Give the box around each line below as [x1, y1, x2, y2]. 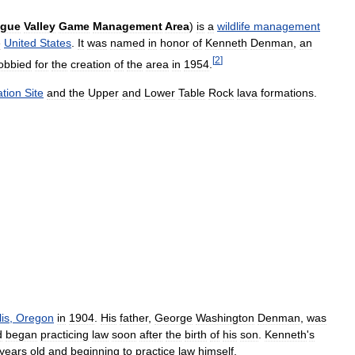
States [40, 36, 71, 49]
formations [261, 86, 314, 99]
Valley [24, 20, 55, 32]
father [120, 311, 148, 324]
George [155, 311, 193, 324]
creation [71, 57, 111, 71]
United [4, 36, 36, 49]
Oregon [16, 311, 54, 324]
